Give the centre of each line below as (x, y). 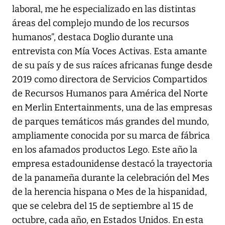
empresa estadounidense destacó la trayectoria (112, 164)
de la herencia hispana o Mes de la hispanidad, (109, 192)
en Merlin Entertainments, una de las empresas (112, 108)
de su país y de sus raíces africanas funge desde (112, 66)
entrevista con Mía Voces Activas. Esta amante (109, 51)
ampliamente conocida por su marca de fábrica (111, 136)
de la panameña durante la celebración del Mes (111, 178)
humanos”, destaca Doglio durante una (93, 37)
